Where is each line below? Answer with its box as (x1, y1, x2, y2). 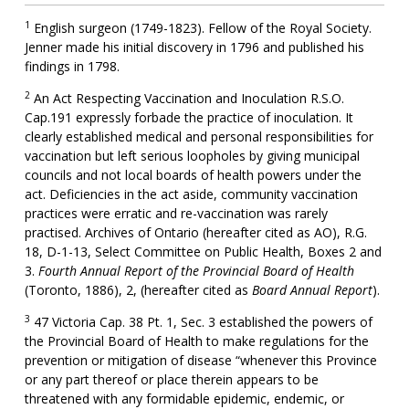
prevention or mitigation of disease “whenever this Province (24, 351, 377, 369)
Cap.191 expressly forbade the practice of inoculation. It (24, 109, 353, 126)
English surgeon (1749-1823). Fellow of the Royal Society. (29, 19, 372, 37)
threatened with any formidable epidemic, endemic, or (24, 390, 344, 407)
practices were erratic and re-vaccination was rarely (24, 204, 328, 222)
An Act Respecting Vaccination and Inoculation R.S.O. (29, 89, 344, 107)
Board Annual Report (251, 281, 372, 299)
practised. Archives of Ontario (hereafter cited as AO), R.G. (24, 224, 367, 241)
